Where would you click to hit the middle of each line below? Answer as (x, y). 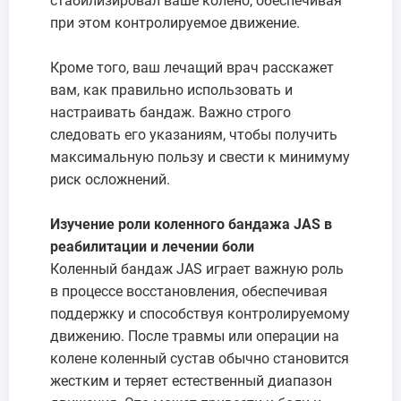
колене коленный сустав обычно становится (200, 358)
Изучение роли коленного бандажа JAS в (191, 224)
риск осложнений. (110, 179)
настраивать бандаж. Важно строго (171, 112)
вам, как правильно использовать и (171, 90)
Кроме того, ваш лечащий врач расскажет (192, 67)
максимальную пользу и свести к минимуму (200, 157)
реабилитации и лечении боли (152, 246)
